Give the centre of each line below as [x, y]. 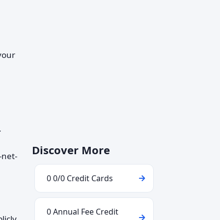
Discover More [71, 150]
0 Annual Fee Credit [82, 212]
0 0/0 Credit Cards [80, 178]
